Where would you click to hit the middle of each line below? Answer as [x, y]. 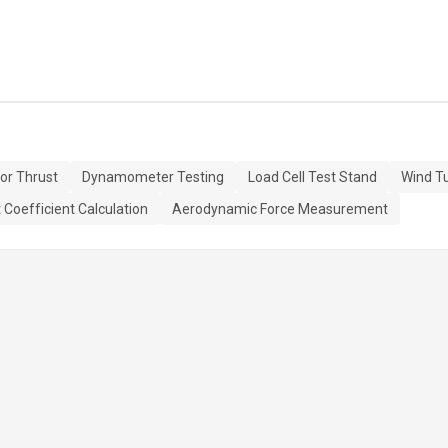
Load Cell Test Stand [312, 177]
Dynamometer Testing [153, 177]
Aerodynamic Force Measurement [280, 209]
